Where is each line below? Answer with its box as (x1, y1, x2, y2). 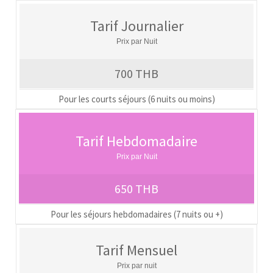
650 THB (115, 180, 158, 196)
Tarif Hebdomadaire (76, 131, 197, 151)
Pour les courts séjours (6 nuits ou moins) (58, 93, 215, 105)
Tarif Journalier (90, 16, 183, 35)
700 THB (115, 65, 158, 81)
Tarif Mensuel (96, 240, 177, 260)
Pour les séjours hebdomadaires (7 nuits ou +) (50, 208, 223, 220)
